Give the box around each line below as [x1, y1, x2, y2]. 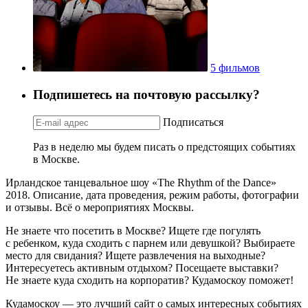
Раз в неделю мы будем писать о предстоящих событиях [33, 140, 296, 153]
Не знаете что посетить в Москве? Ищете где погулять [5, 224, 261, 236]
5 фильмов [210, 62, 260, 74]
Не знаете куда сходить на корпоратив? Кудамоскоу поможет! [5, 274, 294, 286]
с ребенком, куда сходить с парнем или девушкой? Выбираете [5, 236, 295, 249]
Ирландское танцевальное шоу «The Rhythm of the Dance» [5, 176, 276, 188]
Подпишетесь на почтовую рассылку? [33, 87, 260, 102]
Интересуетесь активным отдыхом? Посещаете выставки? [5, 261, 278, 274]
